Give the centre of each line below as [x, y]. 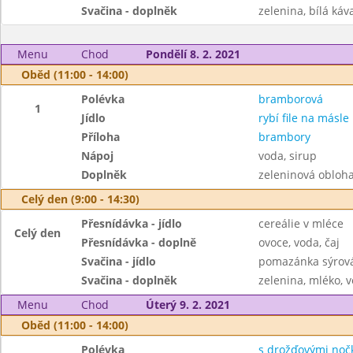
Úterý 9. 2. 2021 [188, 305]
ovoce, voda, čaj [299, 242]
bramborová [290, 99]
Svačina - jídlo [119, 261]
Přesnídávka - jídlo [132, 223]
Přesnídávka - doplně [139, 242]
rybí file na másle [303, 118]
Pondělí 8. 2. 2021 [193, 54]
